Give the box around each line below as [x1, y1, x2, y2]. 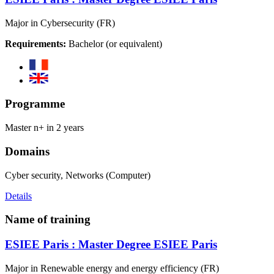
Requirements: [5, 38, 66, 49]
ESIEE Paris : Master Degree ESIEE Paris [5, 237, 217, 251]
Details [5, 190, 32, 201]
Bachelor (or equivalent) [66, 38, 162, 49]
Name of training [5, 213, 91, 226]
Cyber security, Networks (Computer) [5, 169, 150, 180]
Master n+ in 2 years [5, 122, 84, 133]
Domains [5, 144, 50, 158]
